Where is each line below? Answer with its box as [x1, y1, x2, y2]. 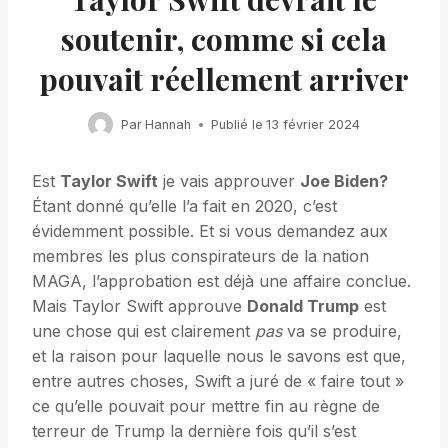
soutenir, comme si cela [61, 19, 387, 60]
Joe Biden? [300, 171, 388, 192]
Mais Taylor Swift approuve [32, 296, 247, 317]
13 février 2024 [266, 116, 361, 132]
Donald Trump [247, 296, 359, 317]
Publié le [211, 116, 263, 132]
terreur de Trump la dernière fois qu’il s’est [32, 421, 356, 442]
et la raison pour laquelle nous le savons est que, [32, 346, 406, 367]
